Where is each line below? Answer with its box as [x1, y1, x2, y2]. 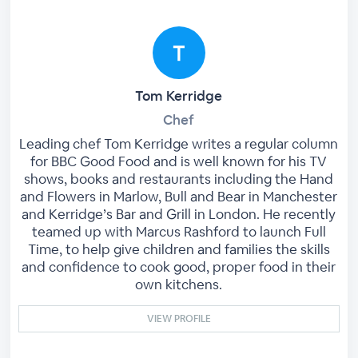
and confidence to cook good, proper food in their [22, 258, 336, 276]
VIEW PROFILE [146, 312, 211, 325]
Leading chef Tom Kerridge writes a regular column [19, 135, 339, 153]
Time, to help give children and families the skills [27, 241, 330, 258]
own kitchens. [135, 276, 223, 293]
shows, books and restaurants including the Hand [24, 170, 334, 188]
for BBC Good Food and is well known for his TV [30, 153, 328, 170]
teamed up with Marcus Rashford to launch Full [31, 223, 326, 241]
